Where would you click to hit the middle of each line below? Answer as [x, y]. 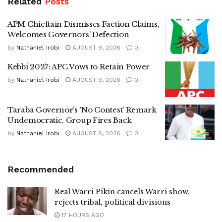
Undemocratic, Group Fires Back [70, 120]
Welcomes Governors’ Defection [68, 34]
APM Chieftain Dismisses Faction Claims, [83, 24]
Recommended [41, 169]
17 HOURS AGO [82, 215]
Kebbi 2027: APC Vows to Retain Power [79, 67]
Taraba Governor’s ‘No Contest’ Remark [82, 110]
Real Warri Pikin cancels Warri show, [122, 192]
